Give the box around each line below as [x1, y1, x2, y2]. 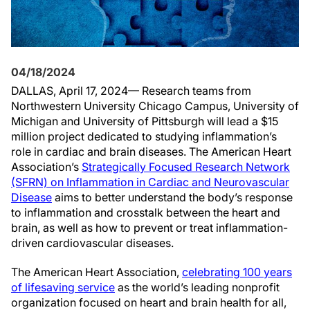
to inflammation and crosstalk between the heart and [11, 206, 280, 219]
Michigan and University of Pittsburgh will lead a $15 [11, 114, 278, 128]
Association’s [11, 160, 82, 174]
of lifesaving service [11, 280, 115, 294]
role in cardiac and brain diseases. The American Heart [11, 145, 291, 158]
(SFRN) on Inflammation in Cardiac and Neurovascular [11, 175, 289, 189]
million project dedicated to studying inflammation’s [11, 129, 277, 143]
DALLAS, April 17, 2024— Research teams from [11, 84, 251, 98]
